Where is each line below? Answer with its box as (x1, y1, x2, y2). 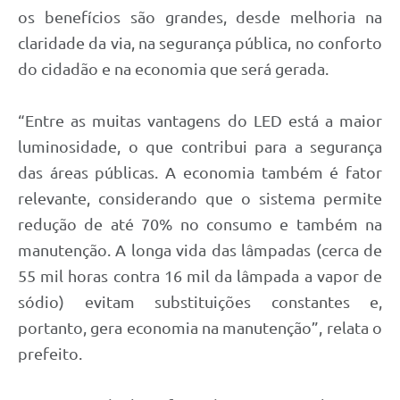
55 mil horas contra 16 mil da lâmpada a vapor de (18, 266, 382, 285)
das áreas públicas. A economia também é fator (18, 162, 382, 181)
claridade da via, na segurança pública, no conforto (18, 33, 382, 52)
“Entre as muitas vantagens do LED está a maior (18, 111, 382, 129)
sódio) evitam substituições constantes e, (18, 292, 382, 311)
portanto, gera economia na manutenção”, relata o (18, 318, 382, 337)
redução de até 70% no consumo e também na (18, 214, 382, 233)
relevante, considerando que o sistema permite (18, 188, 382, 207)
